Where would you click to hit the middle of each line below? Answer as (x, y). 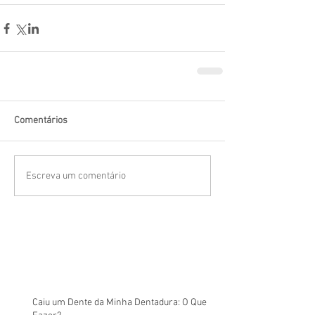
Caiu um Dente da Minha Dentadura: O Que (120, 303)
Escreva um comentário (76, 176)
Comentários (41, 121)
